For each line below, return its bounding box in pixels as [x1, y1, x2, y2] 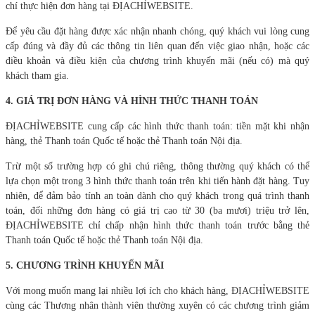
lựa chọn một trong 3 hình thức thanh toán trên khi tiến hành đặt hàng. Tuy [6, 175, 309, 186]
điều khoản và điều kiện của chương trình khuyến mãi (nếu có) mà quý [6, 55, 309, 66]
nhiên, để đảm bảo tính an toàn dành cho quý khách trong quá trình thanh [6, 190, 309, 201]
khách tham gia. [6, 70, 69, 81]
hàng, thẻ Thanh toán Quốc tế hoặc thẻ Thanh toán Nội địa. [6, 135, 243, 146]
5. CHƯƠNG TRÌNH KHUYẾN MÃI [6, 259, 164, 271]
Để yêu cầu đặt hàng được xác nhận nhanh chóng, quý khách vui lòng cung [6, 25, 309, 37]
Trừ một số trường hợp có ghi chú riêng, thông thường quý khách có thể [6, 160, 309, 172]
